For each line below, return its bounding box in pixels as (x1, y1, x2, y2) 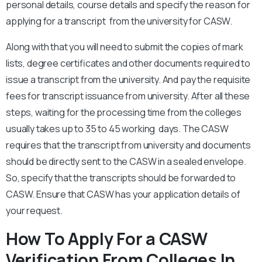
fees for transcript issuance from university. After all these (6, 89, 250, 103)
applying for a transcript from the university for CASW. (6, 15, 233, 28)
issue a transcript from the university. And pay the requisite (6, 73, 251, 87)
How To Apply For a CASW (6, 227, 208, 251)
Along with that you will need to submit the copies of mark (6, 40, 243, 54)
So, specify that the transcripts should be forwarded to (6, 171, 236, 185)
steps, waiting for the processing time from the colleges (6, 106, 242, 119)
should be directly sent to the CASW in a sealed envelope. (6, 155, 246, 168)
